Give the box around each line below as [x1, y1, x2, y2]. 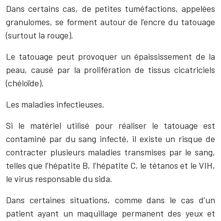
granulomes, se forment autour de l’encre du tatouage [6, 16, 215, 27]
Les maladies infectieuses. [6, 99, 105, 110]
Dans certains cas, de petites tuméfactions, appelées [6, 3, 215, 14]
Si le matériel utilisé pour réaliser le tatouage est [6, 120, 215, 131]
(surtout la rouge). [6, 30, 74, 40]
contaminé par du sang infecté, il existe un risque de [6, 133, 215, 144]
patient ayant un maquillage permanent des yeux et [6, 208, 215, 219]
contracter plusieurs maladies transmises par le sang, [6, 147, 215, 157]
